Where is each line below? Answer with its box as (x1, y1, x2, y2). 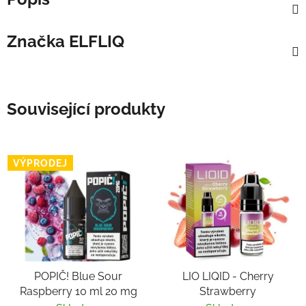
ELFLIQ (65, 31, 124, 51)
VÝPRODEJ (13, 156, 68, 169)
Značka (7, 31, 65, 51)
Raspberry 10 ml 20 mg (19, 285, 137, 298)
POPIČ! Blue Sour (34, 270, 122, 283)
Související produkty (7, 98, 165, 119)
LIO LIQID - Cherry (182, 270, 274, 283)
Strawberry (199, 285, 256, 298)
